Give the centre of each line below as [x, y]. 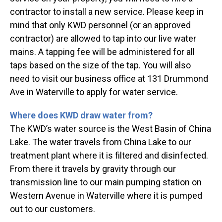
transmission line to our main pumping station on [106, 182]
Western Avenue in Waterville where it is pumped [106, 196]
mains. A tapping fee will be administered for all [102, 52]
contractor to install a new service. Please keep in [107, 12]
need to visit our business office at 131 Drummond [109, 79]
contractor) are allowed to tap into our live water [103, 39]
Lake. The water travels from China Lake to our [101, 142]
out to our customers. [53, 209]
